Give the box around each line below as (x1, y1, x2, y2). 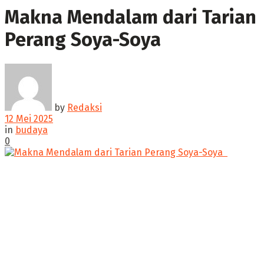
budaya (15, 124, 48, 136)
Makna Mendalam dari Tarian (5, 6, 256, 29)
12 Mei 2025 (5, 113, 53, 124)
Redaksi (67, 101, 102, 113)
